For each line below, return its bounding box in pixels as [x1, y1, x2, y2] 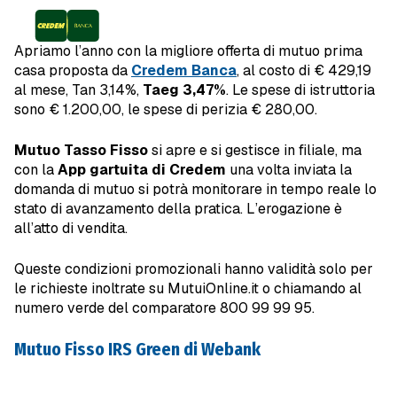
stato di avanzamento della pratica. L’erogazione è [14, 198, 342, 218]
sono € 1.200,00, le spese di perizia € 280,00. [14, 99, 317, 119]
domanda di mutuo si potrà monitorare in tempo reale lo [14, 179, 377, 198]
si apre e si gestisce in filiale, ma [148, 140, 362, 160]
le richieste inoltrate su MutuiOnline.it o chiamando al [14, 278, 362, 298]
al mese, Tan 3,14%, [14, 80, 143, 99]
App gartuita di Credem [58, 160, 226, 179]
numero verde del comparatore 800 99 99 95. [14, 298, 315, 317]
